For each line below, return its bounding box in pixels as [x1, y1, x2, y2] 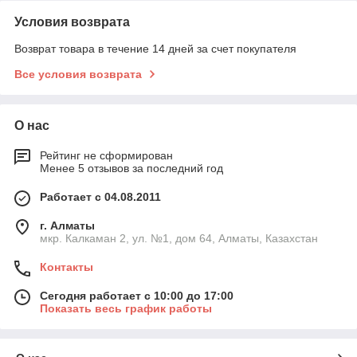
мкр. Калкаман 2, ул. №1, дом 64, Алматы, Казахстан [40, 231, 318, 245]
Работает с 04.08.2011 [40, 190, 161, 203]
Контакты [40, 260, 93, 273]
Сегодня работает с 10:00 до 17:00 [40, 288, 233, 302]
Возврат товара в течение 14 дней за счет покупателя [14, 41, 296, 55]
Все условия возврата [14, 67, 142, 80]
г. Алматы [40, 218, 95, 232]
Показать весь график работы [40, 301, 212, 315]
